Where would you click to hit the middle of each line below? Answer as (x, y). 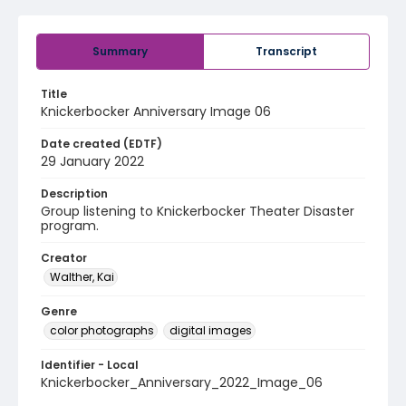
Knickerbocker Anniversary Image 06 (156, 111)
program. (70, 226)
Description (74, 193)
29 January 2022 (92, 161)
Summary (120, 51)
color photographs (102, 330)
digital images (211, 330)
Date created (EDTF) (101, 144)
